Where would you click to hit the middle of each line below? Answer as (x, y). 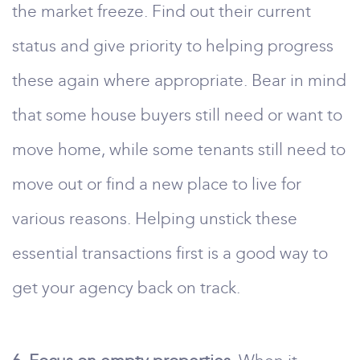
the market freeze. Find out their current (162, 11)
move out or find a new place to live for (157, 184)
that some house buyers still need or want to (177, 115)
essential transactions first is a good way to (170, 253)
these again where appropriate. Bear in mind (179, 80)
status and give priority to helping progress (173, 46)
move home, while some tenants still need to (179, 149)
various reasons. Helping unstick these (155, 219)
